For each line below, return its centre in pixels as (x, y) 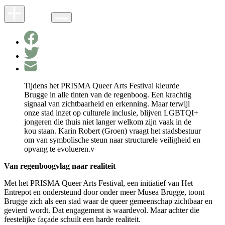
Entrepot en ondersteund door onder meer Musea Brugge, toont (104, 192)
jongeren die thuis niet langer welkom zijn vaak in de (108, 122)
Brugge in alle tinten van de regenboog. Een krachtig (108, 95)
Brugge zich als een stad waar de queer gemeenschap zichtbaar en (108, 201)
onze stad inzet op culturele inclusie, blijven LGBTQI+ (111, 113)
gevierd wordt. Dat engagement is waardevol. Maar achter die (102, 210)
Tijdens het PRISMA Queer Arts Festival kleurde (102, 86)
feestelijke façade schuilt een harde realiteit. (72, 219)
